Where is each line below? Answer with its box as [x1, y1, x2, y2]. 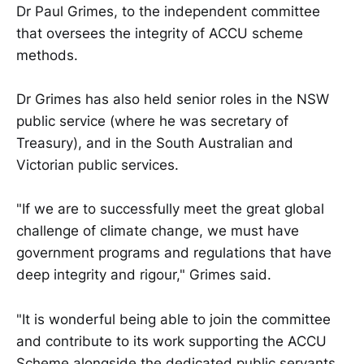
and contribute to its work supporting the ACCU [16, 332, 327, 349]
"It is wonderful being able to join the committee [16, 310, 331, 327]
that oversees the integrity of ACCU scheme [16, 24, 303, 41]
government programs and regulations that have [16, 245, 331, 262]
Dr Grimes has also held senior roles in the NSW [16, 91, 329, 108]
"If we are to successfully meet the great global [16, 201, 324, 218]
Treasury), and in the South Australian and [16, 135, 293, 152]
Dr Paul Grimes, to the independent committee [16, 2, 320, 19]
